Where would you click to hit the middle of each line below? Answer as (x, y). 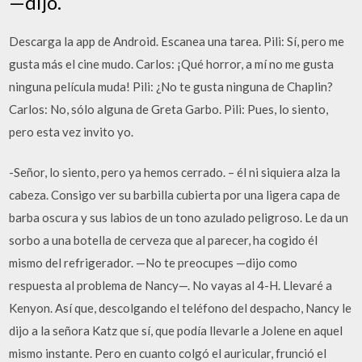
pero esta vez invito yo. (72, 131)
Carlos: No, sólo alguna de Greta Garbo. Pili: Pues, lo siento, (169, 109)
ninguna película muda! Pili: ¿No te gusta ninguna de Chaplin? (171, 86)
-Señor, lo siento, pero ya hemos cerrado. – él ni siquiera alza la (175, 172)
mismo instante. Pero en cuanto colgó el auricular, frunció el (168, 353)
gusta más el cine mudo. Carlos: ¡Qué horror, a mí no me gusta (172, 63)
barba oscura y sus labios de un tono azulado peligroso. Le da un (179, 217)
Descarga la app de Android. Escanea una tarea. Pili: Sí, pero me (177, 41)
